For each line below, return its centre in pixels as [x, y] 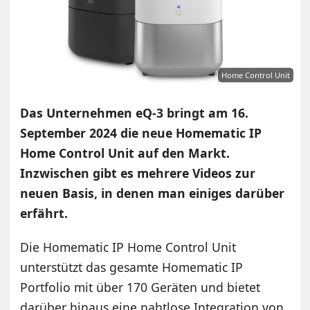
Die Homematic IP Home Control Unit [128, 247]
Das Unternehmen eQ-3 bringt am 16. [135, 113]
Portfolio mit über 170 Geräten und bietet [140, 288]
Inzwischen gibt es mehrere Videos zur [138, 173]
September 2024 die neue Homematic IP [141, 133]
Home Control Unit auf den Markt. [125, 153]
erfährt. [44, 213]
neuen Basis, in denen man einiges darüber [153, 193]
